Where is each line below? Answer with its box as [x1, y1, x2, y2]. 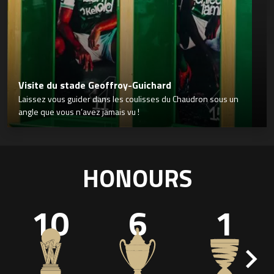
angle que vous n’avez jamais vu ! [18, 105, 139, 119]
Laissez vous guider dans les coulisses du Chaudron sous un [18, 92, 239, 106]
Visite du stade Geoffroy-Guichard [18, 78, 171, 93]
